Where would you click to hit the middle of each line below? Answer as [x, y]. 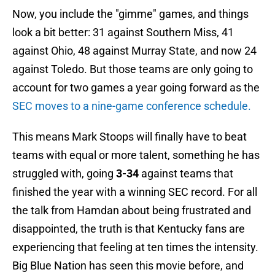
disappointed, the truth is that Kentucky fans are [129, 229]
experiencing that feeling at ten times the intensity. [135, 247]
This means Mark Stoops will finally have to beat [130, 137]
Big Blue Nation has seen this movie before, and [128, 266]
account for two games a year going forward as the [136, 88]
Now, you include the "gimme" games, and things [130, 14]
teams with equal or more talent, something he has [136, 155]
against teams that [186, 174]
